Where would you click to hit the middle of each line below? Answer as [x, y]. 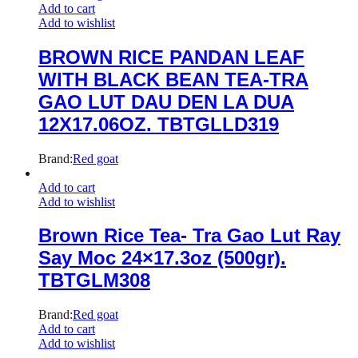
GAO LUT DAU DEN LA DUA [166, 101]
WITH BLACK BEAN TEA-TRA [173, 79]
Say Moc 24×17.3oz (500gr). [162, 258]
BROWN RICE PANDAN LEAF [171, 57]
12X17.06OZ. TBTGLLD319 [159, 124]
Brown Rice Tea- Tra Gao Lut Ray [189, 236]
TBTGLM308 [94, 280]
